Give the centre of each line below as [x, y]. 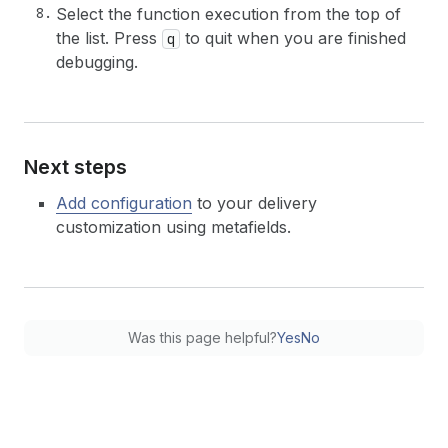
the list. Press [109, 37]
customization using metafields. [173, 226]
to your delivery [254, 202]
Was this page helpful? [202, 337]
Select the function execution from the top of [228, 13]
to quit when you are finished [293, 37]
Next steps [75, 166]
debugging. [97, 61]
